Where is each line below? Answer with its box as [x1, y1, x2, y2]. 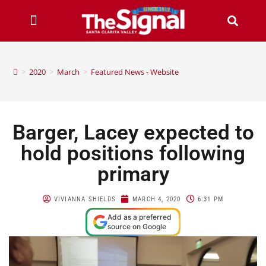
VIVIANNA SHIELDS [53, 195, 116, 203]
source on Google [107, 221, 166, 231]
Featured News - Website [91, 66, 179, 77]
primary [97, 161, 169, 186]
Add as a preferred [107, 212, 172, 221]
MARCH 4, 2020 [132, 195, 181, 203]
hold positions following [21, 141, 245, 166]
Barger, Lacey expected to [12, 120, 254, 145]
